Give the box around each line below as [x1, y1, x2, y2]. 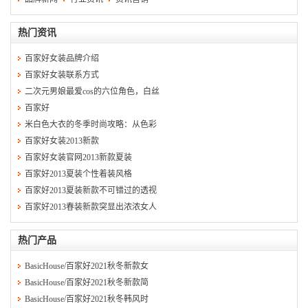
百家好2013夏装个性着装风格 [25, 168, 132, 179]
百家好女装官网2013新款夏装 [25, 152, 132, 162]
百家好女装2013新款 [25, 135, 99, 146]
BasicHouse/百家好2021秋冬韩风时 [25, 294, 148, 304]
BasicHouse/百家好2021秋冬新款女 [25, 261, 148, 271]
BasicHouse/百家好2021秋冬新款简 [25, 277, 148, 287]
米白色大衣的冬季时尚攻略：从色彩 [25, 119, 157, 129]
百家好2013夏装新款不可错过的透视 [25, 185, 157, 195]
